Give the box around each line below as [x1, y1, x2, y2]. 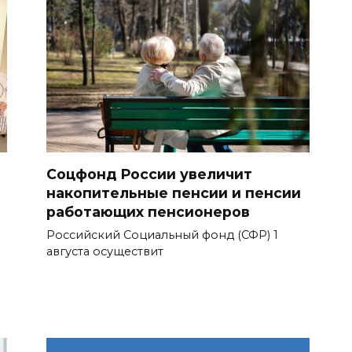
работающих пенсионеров [46, 203, 250, 220]
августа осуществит [46, 244, 163, 258]
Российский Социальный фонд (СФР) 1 [46, 227, 278, 242]
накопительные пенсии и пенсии [46, 184, 301, 201]
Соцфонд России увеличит [46, 165, 252, 182]
